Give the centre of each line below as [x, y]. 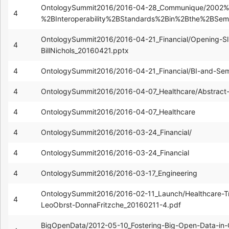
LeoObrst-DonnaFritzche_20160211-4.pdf [111, 204]
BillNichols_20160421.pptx [85, 50]
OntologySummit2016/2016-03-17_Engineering [119, 173]
